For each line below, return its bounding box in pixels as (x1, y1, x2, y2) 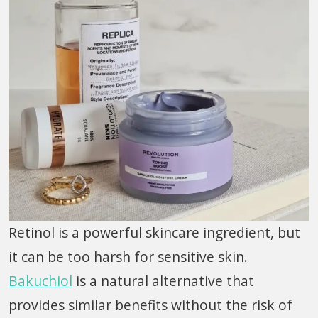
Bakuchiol (9, 271, 72, 291)
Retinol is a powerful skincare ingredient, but (9, 223, 300, 243)
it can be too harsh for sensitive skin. (9, 247, 248, 267)
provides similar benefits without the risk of (9, 295, 292, 315)
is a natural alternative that (72, 271, 254, 291)
